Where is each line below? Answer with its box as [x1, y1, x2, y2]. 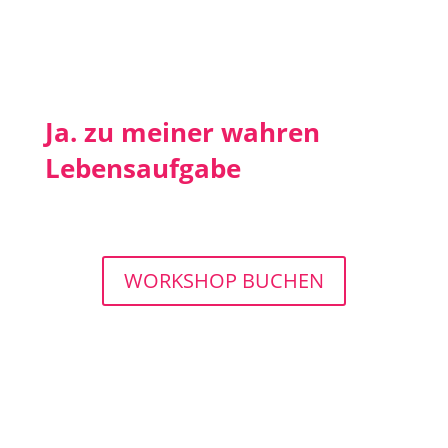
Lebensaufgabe [44, 150, 241, 187]
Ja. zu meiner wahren [44, 114, 320, 151]
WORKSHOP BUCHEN [123, 267, 324, 295]
